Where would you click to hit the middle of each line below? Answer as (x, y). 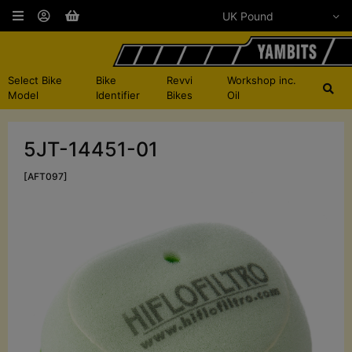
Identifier (117, 95)
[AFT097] (46, 177)
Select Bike (35, 81)
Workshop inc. (262, 81)
